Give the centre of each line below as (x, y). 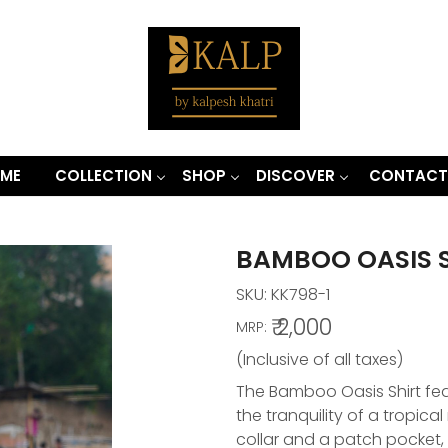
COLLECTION (103, 175)
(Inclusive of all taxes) (319, 359)
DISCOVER (295, 175)
